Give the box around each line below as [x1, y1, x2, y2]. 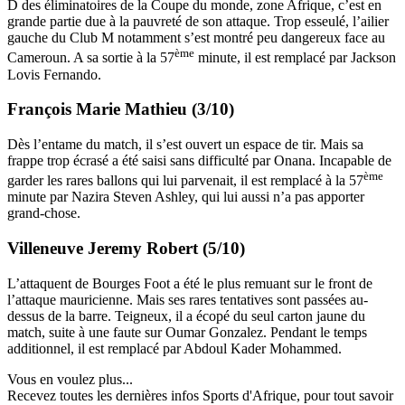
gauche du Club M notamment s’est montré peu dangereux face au [7, 30, 385, 46]
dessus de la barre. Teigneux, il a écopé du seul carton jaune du [7, 307, 365, 324]
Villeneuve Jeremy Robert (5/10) [7, 239, 245, 259]
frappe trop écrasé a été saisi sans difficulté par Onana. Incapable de [7, 153, 391, 169]
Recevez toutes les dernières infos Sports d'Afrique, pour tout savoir [7, 387, 393, 403]
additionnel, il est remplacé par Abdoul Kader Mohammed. [7, 340, 345, 356]
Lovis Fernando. [7, 66, 101, 82]
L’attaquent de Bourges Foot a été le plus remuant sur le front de [7, 275, 372, 291]
